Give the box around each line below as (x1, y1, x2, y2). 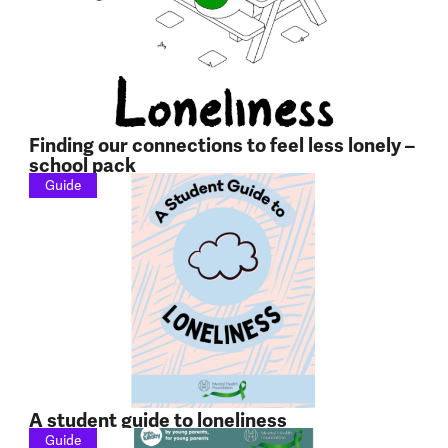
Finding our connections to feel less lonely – (28, 134, 415, 159)
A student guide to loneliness (28, 408, 287, 433)
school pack (28, 154, 136, 179)
